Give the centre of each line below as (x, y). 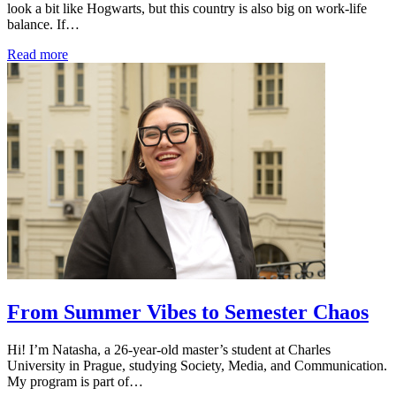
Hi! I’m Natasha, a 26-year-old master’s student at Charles (169, 349)
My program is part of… (75, 381)
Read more (38, 55)
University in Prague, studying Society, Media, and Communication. (197, 365)
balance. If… (43, 25)
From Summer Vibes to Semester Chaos (188, 312)
